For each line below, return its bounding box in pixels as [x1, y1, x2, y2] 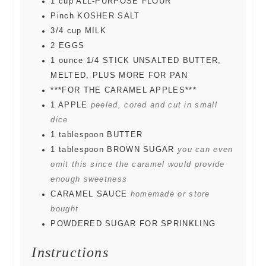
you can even [177, 145, 233, 154]
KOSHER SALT [77, 11, 140, 20]
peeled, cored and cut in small [90, 100, 217, 109]
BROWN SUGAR [107, 145, 175, 154]
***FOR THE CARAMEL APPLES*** [50, 85, 197, 94]
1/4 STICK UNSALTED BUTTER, [86, 56, 221, 65]
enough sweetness [50, 175, 128, 183]
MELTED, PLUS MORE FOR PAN [50, 71, 188, 80]
